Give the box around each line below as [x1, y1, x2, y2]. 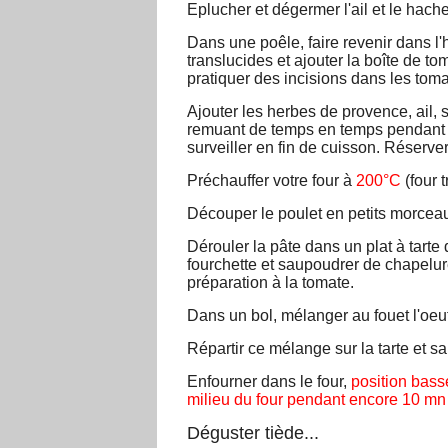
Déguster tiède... [187, 423, 319, 444]
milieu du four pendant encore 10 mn [187, 391, 446, 409]
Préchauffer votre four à [187, 172, 352, 190]
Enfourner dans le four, [187, 373, 347, 391]
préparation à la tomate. [187, 274, 354, 292]
